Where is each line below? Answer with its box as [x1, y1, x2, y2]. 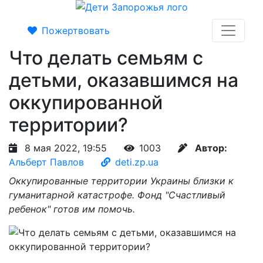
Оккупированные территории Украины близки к [9, 175, 234, 187]
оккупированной [9, 91, 163, 114]
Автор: [195, 142, 227, 154]
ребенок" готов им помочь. [9, 203, 135, 215]
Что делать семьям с [9, 46, 203, 69]
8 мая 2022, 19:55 [22, 142, 110, 154]
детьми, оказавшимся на [9, 69, 238, 92]
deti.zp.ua [115, 156, 159, 168]
